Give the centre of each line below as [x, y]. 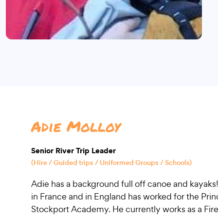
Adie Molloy [76, 127]
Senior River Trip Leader [73, 151]
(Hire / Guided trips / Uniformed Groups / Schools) [111, 163]
